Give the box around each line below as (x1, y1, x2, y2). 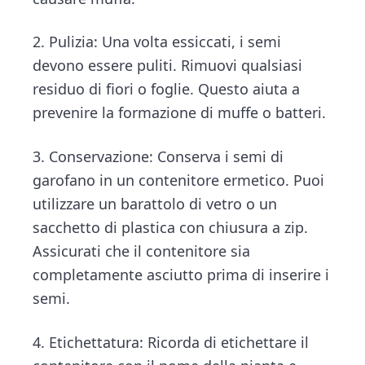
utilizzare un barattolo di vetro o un (33, 194, 278, 214)
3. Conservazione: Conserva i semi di (33, 147, 284, 167)
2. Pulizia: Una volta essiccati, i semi (33, 32, 282, 52)
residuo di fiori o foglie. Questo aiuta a (33, 79, 301, 99)
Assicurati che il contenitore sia (33, 241, 251, 262)
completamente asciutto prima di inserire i (33, 265, 330, 285)
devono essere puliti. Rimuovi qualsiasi (33, 55, 303, 76)
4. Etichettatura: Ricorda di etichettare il (33, 332, 310, 353)
